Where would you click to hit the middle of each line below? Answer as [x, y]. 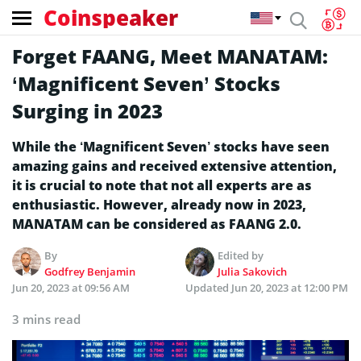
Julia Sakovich [253, 272]
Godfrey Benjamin [90, 272]
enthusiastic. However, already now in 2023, [159, 205]
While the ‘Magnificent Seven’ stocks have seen [171, 147]
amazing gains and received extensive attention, [174, 166]
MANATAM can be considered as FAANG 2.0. [157, 224]
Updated [208, 288]
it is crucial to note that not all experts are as [162, 185]
